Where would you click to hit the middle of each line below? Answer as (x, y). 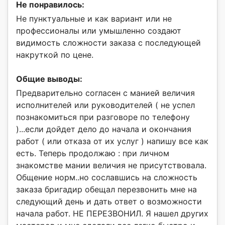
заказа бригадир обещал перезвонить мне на (106, 190)
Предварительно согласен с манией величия (105, 93)
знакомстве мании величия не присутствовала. (111, 165)
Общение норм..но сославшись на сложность (107, 178)
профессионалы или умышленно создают (99, 31)
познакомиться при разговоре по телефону (103, 117)
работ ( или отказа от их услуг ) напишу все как (112, 141)
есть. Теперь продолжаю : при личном (93, 153)
